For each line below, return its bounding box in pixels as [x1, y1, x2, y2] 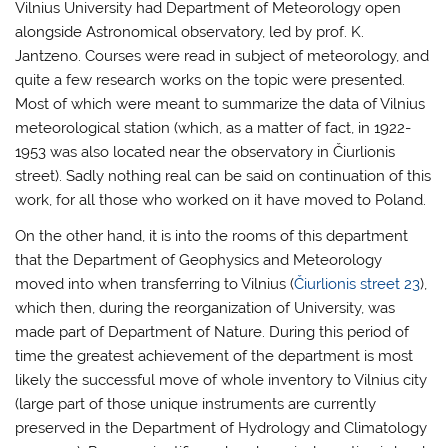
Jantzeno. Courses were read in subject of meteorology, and [15, 47, 430, 66]
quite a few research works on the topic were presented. [15, 71, 406, 90]
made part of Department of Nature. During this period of [15, 322, 410, 341]
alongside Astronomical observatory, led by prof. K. [15, 23, 365, 42]
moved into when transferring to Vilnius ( [15, 274, 295, 293]
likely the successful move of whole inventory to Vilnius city [15, 370, 428, 389]
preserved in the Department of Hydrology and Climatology [15, 418, 428, 437]
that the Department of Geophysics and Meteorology [15, 250, 383, 269]
